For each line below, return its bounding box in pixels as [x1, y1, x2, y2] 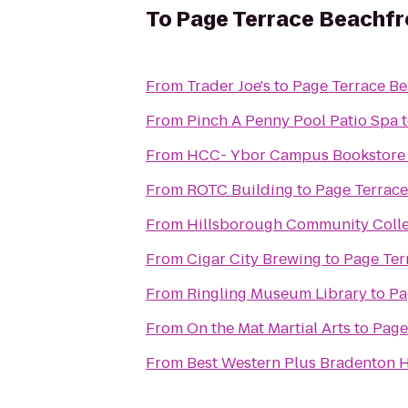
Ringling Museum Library [187, 283, 367, 304]
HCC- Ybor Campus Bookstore [187, 145, 405, 166]
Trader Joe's [187, 76, 270, 97]
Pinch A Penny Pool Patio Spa [187, 110, 398, 131]
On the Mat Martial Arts [187, 318, 351, 339]
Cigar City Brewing [187, 249, 321, 270]
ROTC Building [187, 179, 293, 200]
